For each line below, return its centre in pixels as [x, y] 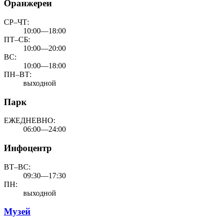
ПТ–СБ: [17, 39]
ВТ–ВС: [17, 167]
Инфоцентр [28, 148]
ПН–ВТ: [18, 74]
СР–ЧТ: [16, 22]
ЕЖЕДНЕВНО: [30, 121]
